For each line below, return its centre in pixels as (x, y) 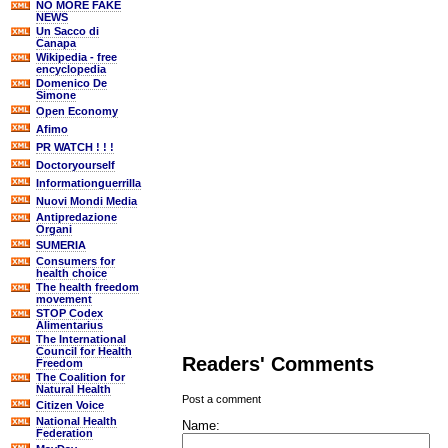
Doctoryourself (75, 165)
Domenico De (71, 83)
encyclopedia (71, 69)
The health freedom (87, 287)
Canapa (56, 43)
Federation (64, 433)
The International (81, 339)
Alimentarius (69, 325)
